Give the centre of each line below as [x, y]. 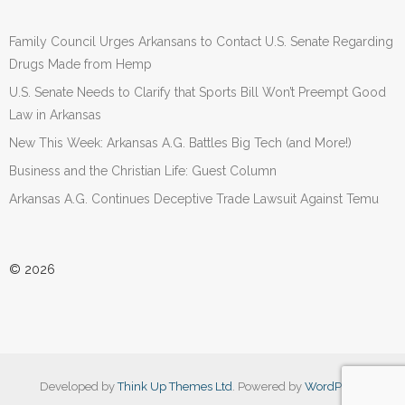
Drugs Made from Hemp [80, 64]
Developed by [78, 386]
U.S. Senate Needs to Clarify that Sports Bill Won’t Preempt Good [198, 92]
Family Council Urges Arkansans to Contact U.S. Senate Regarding [201, 41]
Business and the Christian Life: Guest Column [143, 170]
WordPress [334, 386]
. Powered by [268, 386]
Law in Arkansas [55, 114]
